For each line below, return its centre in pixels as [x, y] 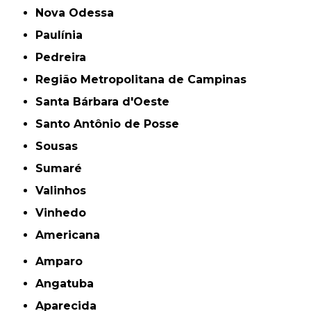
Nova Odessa [79, 12]
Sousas [61, 146]
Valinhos [65, 190]
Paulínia [63, 35]
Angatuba [69, 283]
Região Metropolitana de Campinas [145, 79]
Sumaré [63, 168]
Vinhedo [65, 212]
